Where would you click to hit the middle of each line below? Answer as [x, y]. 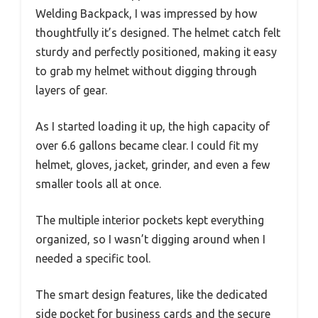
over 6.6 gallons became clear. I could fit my [147, 146]
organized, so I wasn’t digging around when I [150, 240]
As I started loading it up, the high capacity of [153, 127]
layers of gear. [71, 91]
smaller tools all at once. [98, 184]
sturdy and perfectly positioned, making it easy [156, 52]
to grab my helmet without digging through [146, 71]
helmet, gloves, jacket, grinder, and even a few [153, 165]
